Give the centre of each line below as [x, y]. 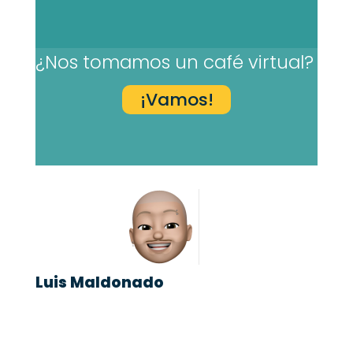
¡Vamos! [176, 100]
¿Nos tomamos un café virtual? [174, 63]
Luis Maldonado [99, 283]
